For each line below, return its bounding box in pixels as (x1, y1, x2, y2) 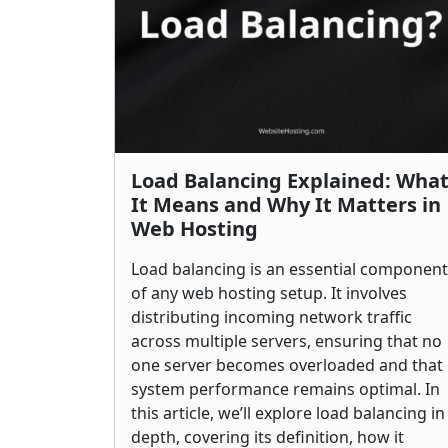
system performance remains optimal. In (131, 378, 440, 400)
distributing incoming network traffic (131, 306, 412, 328)
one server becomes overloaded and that (131, 354, 443, 376)
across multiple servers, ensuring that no (131, 330, 442, 352)
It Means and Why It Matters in (131, 191, 441, 218)
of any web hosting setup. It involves (131, 282, 407, 304)
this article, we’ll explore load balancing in (131, 402, 445, 424)
